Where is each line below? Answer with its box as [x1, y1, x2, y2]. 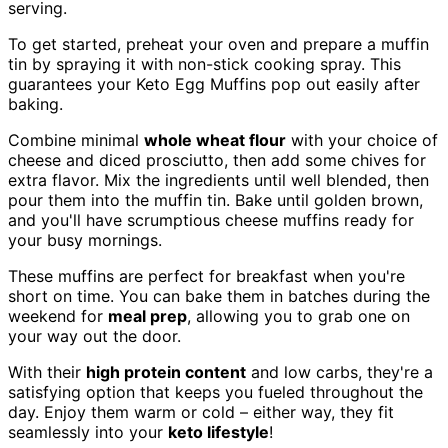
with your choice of [286, 130, 438, 151]
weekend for [8, 306, 108, 327]
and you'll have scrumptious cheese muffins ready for [8, 210, 414, 231]
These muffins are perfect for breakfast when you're [8, 266, 405, 287]
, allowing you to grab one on [187, 306, 410, 327]
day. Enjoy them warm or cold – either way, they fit [8, 402, 394, 423]
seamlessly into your [8, 422, 168, 443]
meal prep [108, 306, 187, 327]
